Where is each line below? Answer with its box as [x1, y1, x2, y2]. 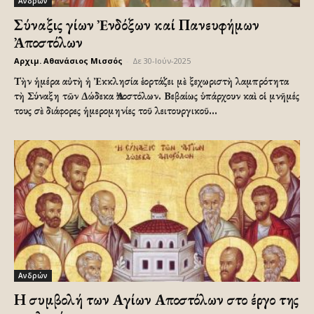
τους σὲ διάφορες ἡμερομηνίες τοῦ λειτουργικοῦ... [14, 104, 217, 118]
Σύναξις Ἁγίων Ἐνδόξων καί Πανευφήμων [14, 15, 259, 35]
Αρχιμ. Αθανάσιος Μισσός [14, 55, 123, 67]
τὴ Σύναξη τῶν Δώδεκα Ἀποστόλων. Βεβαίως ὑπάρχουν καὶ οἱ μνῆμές [14, 89, 299, 103]
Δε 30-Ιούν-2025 [132, 55, 191, 67]
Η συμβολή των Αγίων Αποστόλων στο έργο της [14, 289, 299, 309]
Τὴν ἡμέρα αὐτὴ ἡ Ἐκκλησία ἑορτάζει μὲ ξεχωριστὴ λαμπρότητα [14, 74, 289, 88]
